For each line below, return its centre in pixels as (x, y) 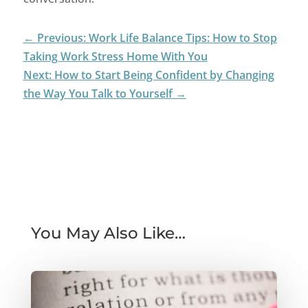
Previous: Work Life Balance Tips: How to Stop (157, 38)
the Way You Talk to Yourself (98, 94)
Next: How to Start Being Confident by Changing (148, 75)
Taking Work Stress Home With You (115, 57)
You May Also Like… (108, 233)
